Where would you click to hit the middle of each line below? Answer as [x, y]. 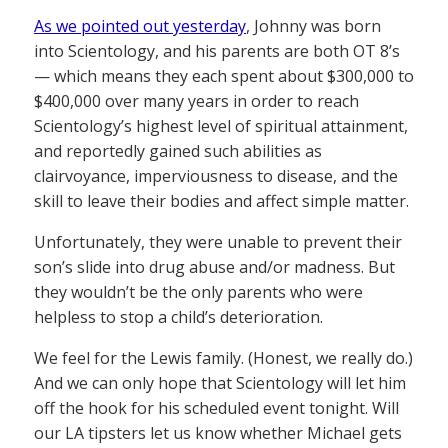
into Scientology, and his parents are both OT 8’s [217, 51]
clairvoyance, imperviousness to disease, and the [216, 176]
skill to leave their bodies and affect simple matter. [221, 201]
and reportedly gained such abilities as [178, 151]
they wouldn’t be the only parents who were [198, 292]
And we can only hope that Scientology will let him [220, 383]
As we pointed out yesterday [140, 26]
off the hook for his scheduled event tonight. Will [216, 408]
